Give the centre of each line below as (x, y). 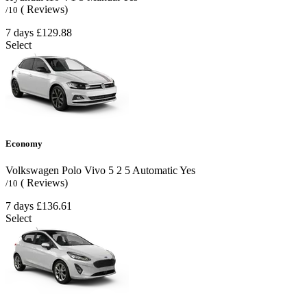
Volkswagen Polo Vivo (56, 171)
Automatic (154, 171)
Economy (24, 144)
